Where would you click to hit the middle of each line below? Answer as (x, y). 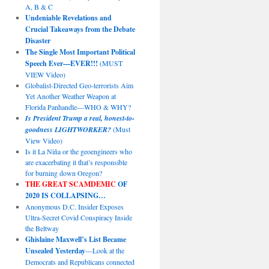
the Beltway (42, 228)
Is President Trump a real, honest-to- (80, 118)
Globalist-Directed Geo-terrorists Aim (79, 85)
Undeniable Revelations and (68, 18)
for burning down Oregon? (63, 173)
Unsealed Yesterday (55, 251)
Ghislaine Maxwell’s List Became (75, 239)
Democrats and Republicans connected (80, 262)
